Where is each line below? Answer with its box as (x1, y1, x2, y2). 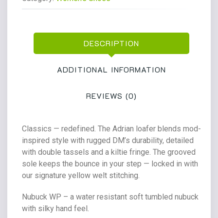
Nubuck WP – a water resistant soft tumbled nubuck (22, 192, 199, 201)
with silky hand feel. (22, 204, 89, 213)
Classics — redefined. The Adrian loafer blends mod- (22, 124, 201, 133)
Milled (43, 6, 64, 15)
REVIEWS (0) (86, 91, 137, 101)
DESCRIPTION (84, 38, 139, 48)
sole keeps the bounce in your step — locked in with (22, 159, 198, 168)
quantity (43, 41, 70, 50)
